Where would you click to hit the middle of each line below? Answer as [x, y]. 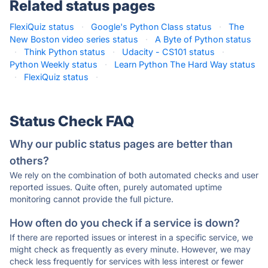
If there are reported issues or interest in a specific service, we [131, 237]
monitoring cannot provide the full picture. [92, 199]
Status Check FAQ [72, 121]
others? [29, 161]
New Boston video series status [74, 39]
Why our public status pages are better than [121, 144]
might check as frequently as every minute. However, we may [130, 249]
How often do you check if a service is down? [125, 223]
